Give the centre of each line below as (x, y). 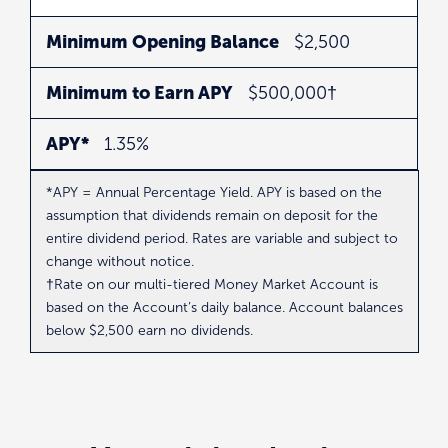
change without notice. (120, 262)
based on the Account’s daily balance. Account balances (224, 308)
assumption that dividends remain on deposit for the (212, 216)
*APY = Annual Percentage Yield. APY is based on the (214, 193)
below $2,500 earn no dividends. (149, 331)
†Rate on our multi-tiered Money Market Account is (212, 285)
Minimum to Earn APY (139, 93)
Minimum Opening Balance (162, 42)
